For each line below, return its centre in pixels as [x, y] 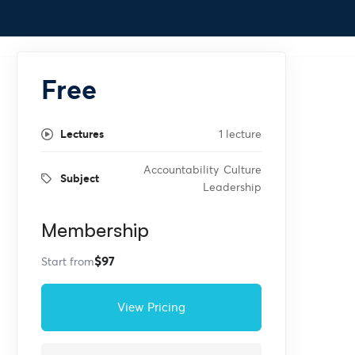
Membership [95, 230]
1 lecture [240, 134]
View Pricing [151, 307]
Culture [242, 170]
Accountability [181, 170]
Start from [68, 261]
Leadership [232, 187]
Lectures [82, 134]
